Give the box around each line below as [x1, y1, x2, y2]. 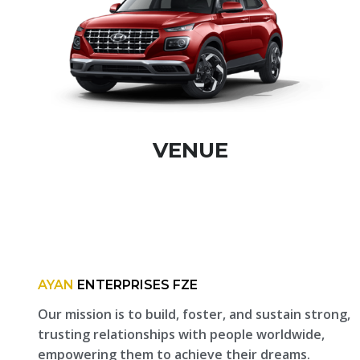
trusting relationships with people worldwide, [38, 325, 325, 344]
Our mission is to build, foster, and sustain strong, [38, 305, 350, 324]
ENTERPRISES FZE [74, 277, 198, 293]
